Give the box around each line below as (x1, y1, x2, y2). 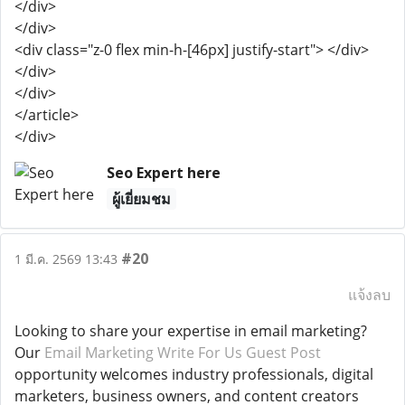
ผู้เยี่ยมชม (111, 189, 171, 209)
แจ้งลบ (348, 285, 391, 305)
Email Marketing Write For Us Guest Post (44, 343, 321, 363)
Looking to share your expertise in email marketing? (14, 321, 367, 341)
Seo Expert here (106, 163, 221, 183)
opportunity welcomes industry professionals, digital (14, 364, 373, 384)
